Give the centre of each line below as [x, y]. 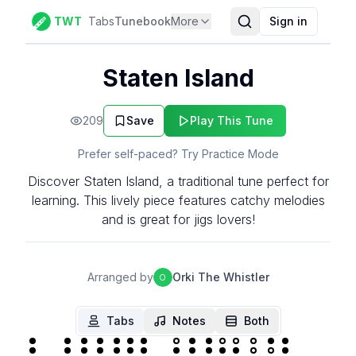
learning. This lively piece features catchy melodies [178, 200]
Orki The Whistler [221, 277]
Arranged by [120, 277]
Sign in [288, 21]
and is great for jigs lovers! [178, 219]
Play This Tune [232, 120]
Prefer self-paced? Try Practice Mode [178, 154]
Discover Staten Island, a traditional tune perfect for [178, 181]
